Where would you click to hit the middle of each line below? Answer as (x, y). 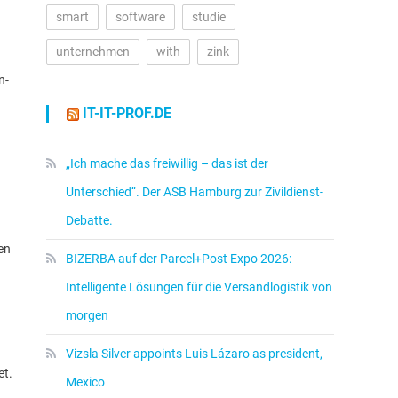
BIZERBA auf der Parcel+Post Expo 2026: (179, 259)
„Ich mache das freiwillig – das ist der (167, 163)
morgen (87, 315)
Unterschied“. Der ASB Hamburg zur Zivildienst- (195, 192)
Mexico (85, 382)
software (140, 17)
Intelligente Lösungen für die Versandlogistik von (199, 287)
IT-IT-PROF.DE (127, 113)
